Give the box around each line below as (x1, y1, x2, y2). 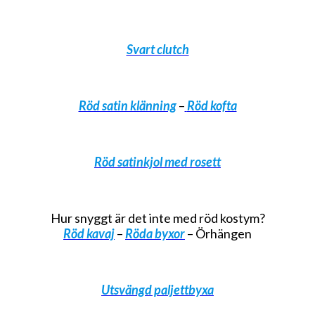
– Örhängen (185, 225, 252, 241)
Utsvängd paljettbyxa (101, 281, 214, 297)
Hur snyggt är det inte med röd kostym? (50, 210, 265, 226)
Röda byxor (125, 225, 185, 241)
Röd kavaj (63, 225, 115, 241)
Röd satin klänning (78, 97, 176, 113)
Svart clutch (126, 41, 189, 57)
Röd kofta (186, 97, 237, 113)
